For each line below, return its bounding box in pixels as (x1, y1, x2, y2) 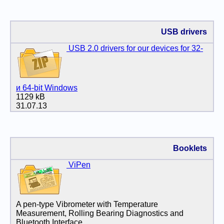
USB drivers (161, 27, 207, 36)
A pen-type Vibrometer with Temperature (16, 199, 158, 208)
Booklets (173, 143, 207, 152)
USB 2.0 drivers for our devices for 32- (66, 43, 203, 52)
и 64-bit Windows (16, 83, 77, 92)
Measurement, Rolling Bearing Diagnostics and (16, 208, 183, 217)
